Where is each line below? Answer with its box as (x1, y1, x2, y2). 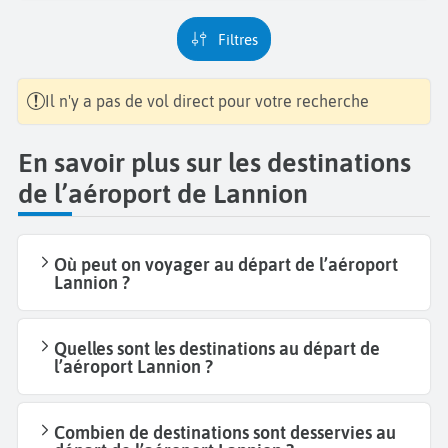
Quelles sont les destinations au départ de (54, 338, 380, 360)
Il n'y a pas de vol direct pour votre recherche (45, 91, 369, 110)
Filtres (225, 30, 258, 48)
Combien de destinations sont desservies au (54, 422, 396, 444)
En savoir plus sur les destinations (18, 147, 411, 179)
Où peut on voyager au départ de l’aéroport (54, 254, 398, 276)
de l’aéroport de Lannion (18, 178, 308, 210)
